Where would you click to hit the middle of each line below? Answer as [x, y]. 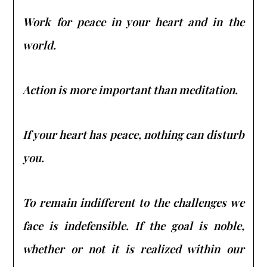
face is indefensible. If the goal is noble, [133, 225]
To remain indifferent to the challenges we [133, 202]
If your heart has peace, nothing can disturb [133, 134]
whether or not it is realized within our [133, 249]
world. [40, 45]
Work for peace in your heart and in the [133, 21]
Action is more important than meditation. [131, 89]
